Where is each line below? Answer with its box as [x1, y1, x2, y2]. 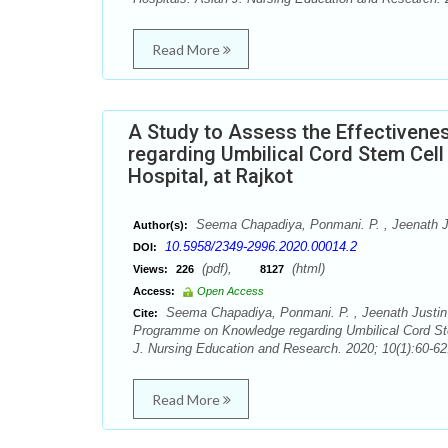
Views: [133, 263, 168, 275]
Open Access [197, 285, 264, 297]
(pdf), [198, 261, 260, 276]
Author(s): [133, 219, 188, 231]
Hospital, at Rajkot [128, 164, 293, 188]
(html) [288, 261, 325, 276]
